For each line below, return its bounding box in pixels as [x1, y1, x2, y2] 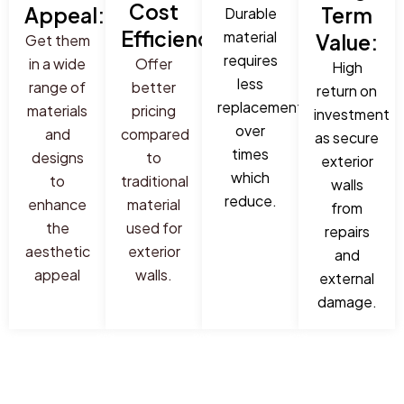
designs [31, 148, 84, 168]
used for [125, 218, 182, 238]
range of [29, 78, 86, 97]
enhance [28, 195, 87, 215]
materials [27, 101, 87, 121]
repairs [324, 222, 370, 242]
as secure [315, 128, 379, 148]
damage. [317, 292, 377, 312]
